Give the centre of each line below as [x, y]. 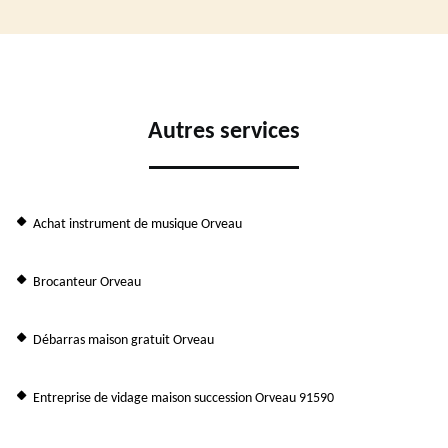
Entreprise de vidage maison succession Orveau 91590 [183, 399]
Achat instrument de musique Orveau [137, 225]
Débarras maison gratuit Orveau [123, 341]
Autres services [224, 132]
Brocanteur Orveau [87, 283]
